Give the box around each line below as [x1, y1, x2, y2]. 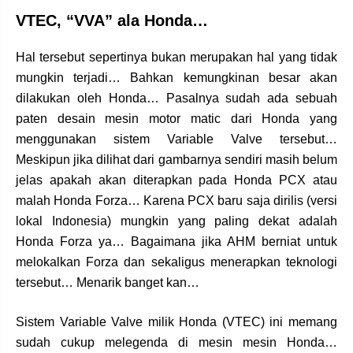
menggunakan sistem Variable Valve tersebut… [16, 132, 337, 146]
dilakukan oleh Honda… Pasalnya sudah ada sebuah [16, 91, 337, 105]
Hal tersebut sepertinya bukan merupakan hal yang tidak [16, 50, 337, 64]
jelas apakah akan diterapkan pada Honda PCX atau [16, 173, 337, 187]
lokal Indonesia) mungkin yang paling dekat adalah [16, 214, 337, 228]
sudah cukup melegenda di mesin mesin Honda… [16, 335, 337, 349]
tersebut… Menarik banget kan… [16, 275, 199, 289]
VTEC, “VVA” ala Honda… [16, 11, 208, 29]
